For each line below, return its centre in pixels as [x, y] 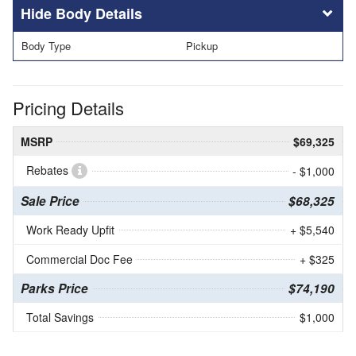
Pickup [202, 46]
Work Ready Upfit [70, 230]
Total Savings [60, 317]
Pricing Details [68, 108]
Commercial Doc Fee [79, 259]
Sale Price [50, 201]
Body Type [46, 46]
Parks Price [54, 289]
